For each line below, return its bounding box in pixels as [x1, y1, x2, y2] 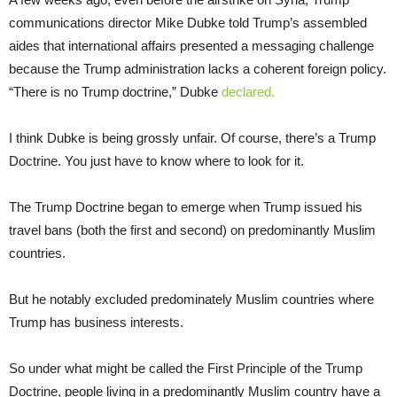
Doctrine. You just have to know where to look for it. [9, 152, 304, 168]
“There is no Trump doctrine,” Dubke [9, 83, 222, 99]
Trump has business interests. [9, 314, 183, 330]
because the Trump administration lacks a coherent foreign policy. [9, 60, 386, 76]
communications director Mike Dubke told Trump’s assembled [9, 14, 367, 30]
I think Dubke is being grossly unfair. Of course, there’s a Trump [9, 129, 376, 145]
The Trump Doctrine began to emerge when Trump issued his [9, 198, 362, 214]
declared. [222, 83, 275, 99]
